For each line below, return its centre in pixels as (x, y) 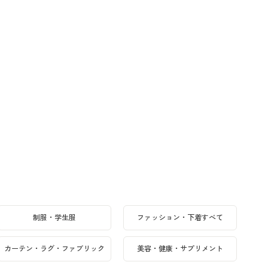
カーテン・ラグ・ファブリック (54, 249)
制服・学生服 (54, 218)
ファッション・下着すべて (180, 218)
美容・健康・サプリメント (180, 249)
